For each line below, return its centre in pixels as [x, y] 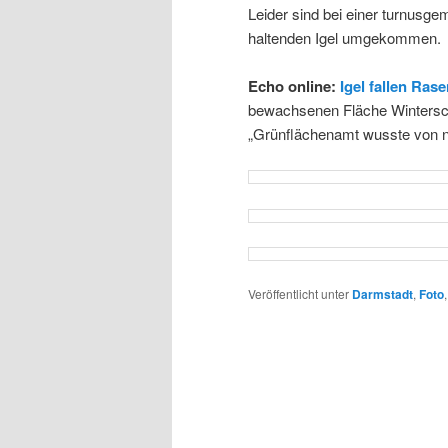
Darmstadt [382, 294]
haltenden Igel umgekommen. [344, 37]
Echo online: [294, 85]
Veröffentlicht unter [298, 294]
